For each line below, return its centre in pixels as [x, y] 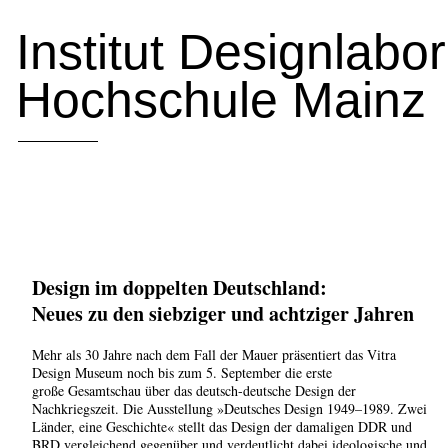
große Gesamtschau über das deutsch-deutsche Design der [194, 391]
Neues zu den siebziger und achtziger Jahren [223, 314]
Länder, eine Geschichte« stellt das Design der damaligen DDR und [222, 427]
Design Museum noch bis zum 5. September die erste [182, 373]
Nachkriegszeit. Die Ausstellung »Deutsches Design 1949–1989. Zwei [229, 409]
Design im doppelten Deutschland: [179, 288]
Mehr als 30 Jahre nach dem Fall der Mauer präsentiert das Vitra [214, 355]
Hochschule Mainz [221, 99]
